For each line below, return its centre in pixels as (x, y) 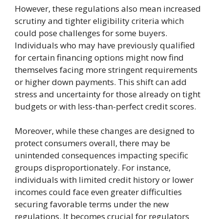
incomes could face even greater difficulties (98, 192)
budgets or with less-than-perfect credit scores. (105, 106)
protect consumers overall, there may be (92, 143)
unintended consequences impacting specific (101, 155)
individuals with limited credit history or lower (104, 180)
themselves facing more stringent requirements (106, 70)
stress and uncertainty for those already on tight (108, 94)
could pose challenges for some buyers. (91, 33)
